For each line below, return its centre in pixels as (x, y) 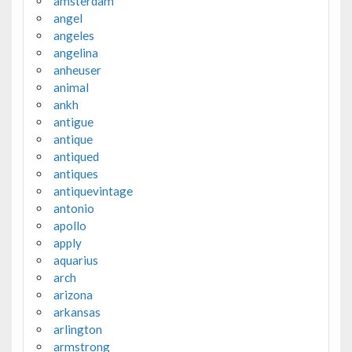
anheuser (77, 70)
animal (71, 88)
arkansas (77, 312)
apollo (70, 226)
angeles (73, 36)
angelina (75, 53)
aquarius (75, 260)
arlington (77, 330)
